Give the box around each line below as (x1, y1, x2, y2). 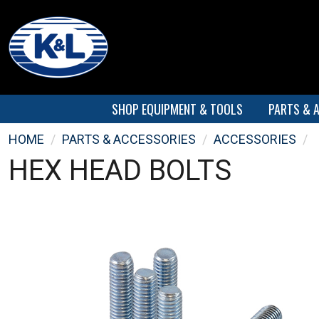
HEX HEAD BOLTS (9, 154, 231, 187)
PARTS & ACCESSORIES (62, 132, 196, 147)
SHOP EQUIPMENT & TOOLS (111, 100, 243, 118)
